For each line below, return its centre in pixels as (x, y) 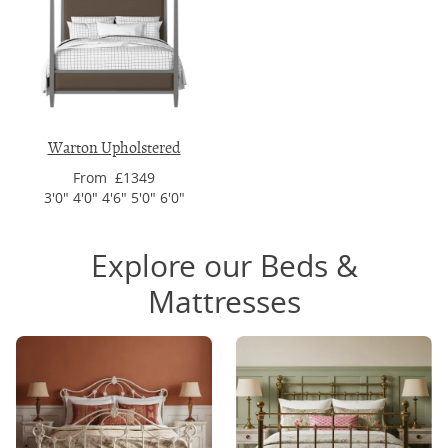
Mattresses (224, 302)
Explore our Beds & (224, 266)
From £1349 (114, 177)
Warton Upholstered (114, 148)
